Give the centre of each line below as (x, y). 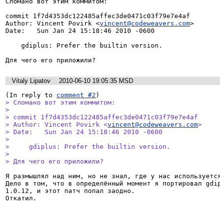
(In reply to (31, 95)
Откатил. (21, 198)
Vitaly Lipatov (31, 81)
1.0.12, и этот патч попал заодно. (70, 191)
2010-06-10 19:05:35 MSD (96, 81)
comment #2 (76, 95)
